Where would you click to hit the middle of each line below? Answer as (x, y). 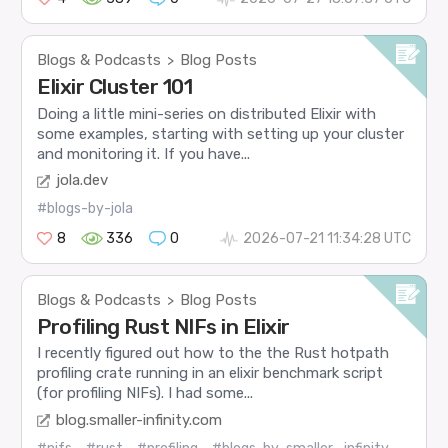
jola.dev (82, 180)
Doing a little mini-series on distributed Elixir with (207, 113)
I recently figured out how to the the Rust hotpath (213, 353)
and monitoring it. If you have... (144, 153)
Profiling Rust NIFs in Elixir (163, 327)
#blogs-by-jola (85, 209)
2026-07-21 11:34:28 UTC (326, 239)
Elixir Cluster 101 (115, 87)
